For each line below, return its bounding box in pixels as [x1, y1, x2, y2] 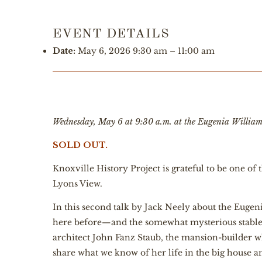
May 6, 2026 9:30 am [78, 46, 167, 56]
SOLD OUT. [53, 140, 108, 150]
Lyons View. [53, 178, 102, 189]
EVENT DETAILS [53, 27, 170, 40]
